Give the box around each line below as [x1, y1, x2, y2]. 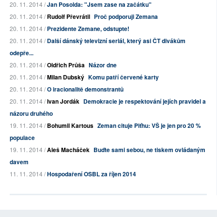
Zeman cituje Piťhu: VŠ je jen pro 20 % [97, 121, 201, 130]
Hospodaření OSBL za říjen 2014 [47, 170, 136, 179]
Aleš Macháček [47, 145, 90, 155]
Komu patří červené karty [88, 73, 159, 82]
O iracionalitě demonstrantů [47, 85, 124, 94]
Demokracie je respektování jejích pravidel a [83, 97, 206, 106]
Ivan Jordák [47, 97, 79, 106]
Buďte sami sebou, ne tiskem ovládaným [93, 145, 205, 155]
